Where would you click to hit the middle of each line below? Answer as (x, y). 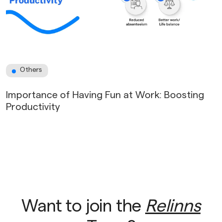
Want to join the (83, 207)
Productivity (33, 107)
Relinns (173, 207)
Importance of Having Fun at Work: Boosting (105, 95)
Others (31, 70)
